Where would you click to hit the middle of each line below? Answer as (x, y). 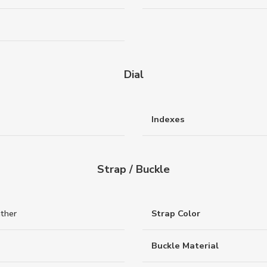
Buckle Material (185, 246)
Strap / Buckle (133, 170)
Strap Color (176, 214)
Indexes (168, 119)
